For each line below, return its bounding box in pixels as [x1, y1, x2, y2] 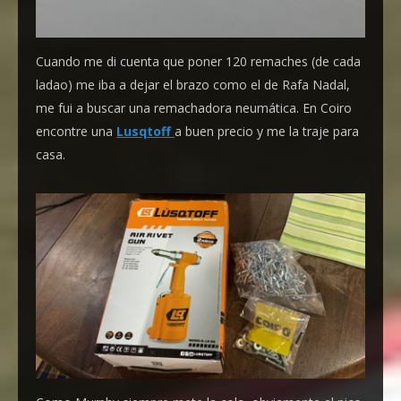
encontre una [36, 123, 116, 141]
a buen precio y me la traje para [175, 123, 359, 141]
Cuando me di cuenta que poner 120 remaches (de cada [36, 53, 361, 71]
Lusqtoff [116, 123, 175, 141]
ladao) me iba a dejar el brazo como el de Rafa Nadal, [36, 76, 350, 94]
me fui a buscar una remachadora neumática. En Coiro [36, 99, 352, 117]
